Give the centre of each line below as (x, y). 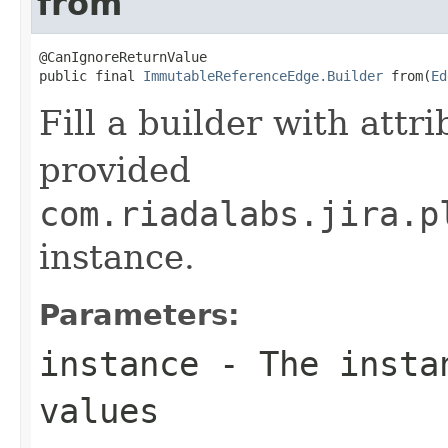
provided (115, 169)
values (99, 410)
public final (91, 75)
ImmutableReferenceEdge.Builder (263, 75)
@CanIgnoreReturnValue (123, 56)
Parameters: (139, 314)
